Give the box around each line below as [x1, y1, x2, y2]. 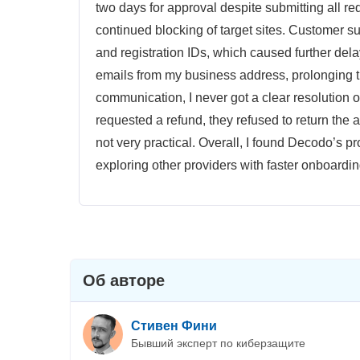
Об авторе [83, 272, 165, 289]
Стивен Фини [131, 318, 217, 333]
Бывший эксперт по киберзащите [131, 336, 305, 350]
